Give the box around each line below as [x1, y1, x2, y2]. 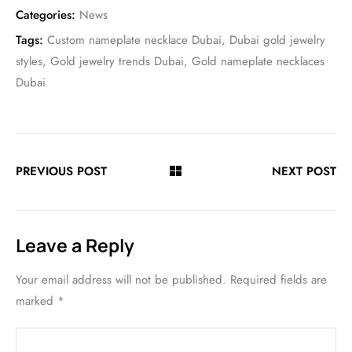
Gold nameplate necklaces [192, 53, 324, 70]
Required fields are [230, 271, 327, 288]
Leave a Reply [16, 233, 134, 258]
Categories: [16, 6, 75, 24]
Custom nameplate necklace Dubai [47, 31, 222, 49]
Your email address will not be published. [16, 271, 226, 288]
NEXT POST [271, 163, 336, 180]
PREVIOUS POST [16, 163, 107, 180]
